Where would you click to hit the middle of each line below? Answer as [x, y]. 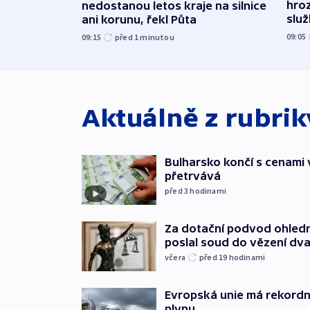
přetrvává [193, 176]
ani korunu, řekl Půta [139, 20]
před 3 [177, 191]
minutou [157, 37]
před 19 [214, 257]
